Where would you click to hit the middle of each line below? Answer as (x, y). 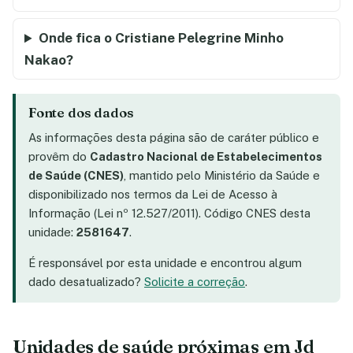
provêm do (59, 157)
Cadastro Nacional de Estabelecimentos (206, 157)
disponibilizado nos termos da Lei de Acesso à (153, 195)
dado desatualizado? (86, 282)
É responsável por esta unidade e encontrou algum (165, 263)
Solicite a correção (195, 282)
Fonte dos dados (81, 113)
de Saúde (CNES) (76, 176)
